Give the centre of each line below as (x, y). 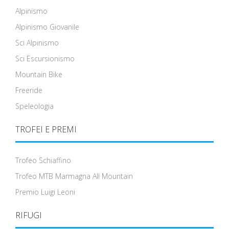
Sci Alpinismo (37, 43)
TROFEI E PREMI (46, 130)
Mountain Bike (39, 75)
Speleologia (35, 106)
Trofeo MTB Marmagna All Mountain (74, 176)
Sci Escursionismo (45, 59)
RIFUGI (29, 215)
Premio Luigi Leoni (45, 192)
